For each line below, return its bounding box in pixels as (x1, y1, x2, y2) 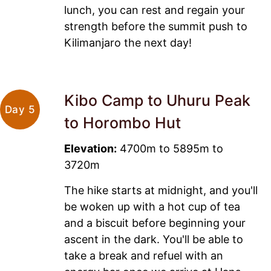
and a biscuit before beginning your (64, 216, 246, 229)
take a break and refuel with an (64, 249, 223, 262)
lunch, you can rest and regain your (64, 3, 245, 16)
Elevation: (64, 142, 117, 155)
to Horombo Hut (64, 114, 181, 132)
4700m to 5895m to (117, 142, 223, 155)
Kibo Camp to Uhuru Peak (64, 91, 250, 110)
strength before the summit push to (64, 19, 247, 33)
